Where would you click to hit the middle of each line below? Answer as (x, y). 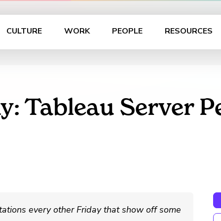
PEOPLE (127, 31)
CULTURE (24, 31)
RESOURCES (188, 31)
